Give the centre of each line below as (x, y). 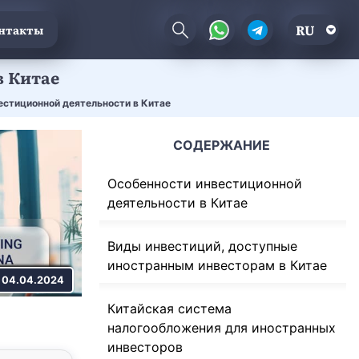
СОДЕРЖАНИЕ (221, 145)
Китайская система (169, 308)
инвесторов (145, 347)
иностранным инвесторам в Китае (217, 265)
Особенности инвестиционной (205, 183)
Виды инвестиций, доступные (202, 246)
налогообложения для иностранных (222, 327)
